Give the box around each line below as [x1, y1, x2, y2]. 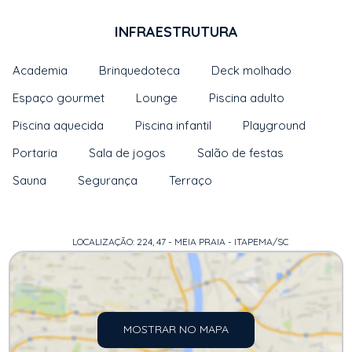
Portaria [13, 145, 58, 160]
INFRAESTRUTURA [114, 23, 238, 41]
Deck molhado [211, 63, 292, 78]
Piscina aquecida [13, 118, 104, 133]
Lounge [136, 90, 178, 105]
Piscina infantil [135, 118, 212, 133]
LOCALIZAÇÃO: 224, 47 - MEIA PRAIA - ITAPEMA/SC [71, 236, 288, 247]
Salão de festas [197, 145, 284, 160]
